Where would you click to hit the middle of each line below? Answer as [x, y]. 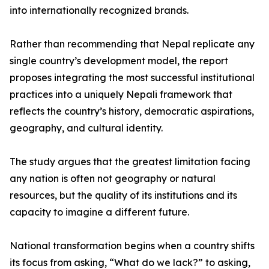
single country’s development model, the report [119, 61]
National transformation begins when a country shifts [132, 246]
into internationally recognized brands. [99, 11]
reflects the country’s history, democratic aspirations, [132, 111]
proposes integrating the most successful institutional [132, 78]
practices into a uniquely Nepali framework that [121, 95]
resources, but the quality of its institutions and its [123, 195]
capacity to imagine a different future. [99, 212]
